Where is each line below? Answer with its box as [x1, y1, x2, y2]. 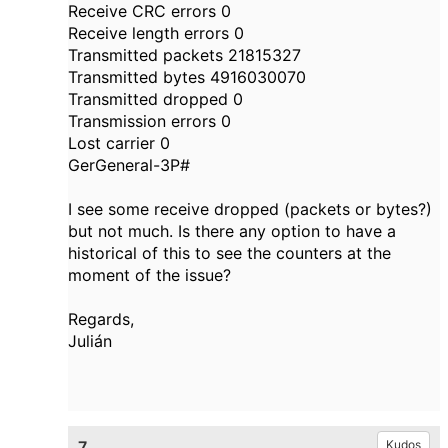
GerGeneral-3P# [68, 155, 190, 176]
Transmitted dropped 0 [68, 89, 243, 110]
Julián [68, 331, 112, 352]
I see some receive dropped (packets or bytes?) [68, 199, 432, 220]
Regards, [68, 309, 134, 330]
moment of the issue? [68, 265, 231, 286]
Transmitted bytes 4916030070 [68, 67, 306, 88]
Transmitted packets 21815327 [68, 45, 301, 66]
